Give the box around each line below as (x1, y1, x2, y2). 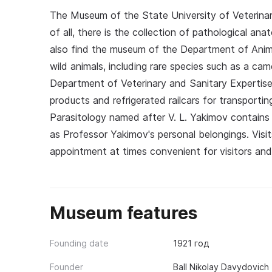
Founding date (50, 238, 109, 248)
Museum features (50, 203, 197, 223)
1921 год (172, 238, 209, 248)
